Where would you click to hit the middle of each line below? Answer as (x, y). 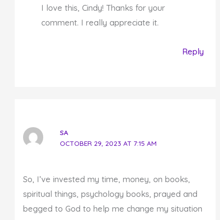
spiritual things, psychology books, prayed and (110, 194)
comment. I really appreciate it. (100, 23)
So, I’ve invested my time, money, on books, (106, 179)
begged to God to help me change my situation (112, 209)
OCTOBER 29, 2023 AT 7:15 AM (108, 143)
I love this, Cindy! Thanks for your (103, 8)
